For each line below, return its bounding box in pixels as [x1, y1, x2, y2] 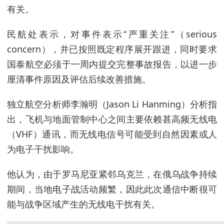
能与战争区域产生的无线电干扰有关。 [7, 198, 160, 210]
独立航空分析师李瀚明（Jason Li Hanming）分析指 [7, 98, 217, 110]
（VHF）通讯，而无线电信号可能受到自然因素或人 [7, 128, 217, 140]
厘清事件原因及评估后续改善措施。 [7, 73, 151, 85]
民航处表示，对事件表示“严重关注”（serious [7, 28, 217, 40]
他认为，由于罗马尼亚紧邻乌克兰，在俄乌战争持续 [7, 168, 217, 180]
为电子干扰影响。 [7, 143, 79, 155]
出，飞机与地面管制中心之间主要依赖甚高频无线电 [7, 113, 217, 125]
